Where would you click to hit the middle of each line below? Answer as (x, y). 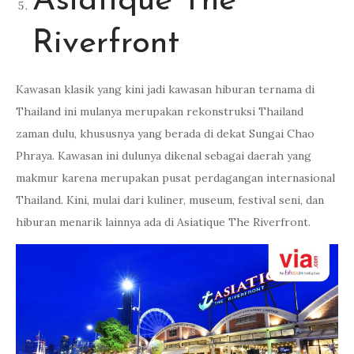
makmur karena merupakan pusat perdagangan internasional (175, 178)
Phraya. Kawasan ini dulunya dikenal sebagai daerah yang (164, 156)
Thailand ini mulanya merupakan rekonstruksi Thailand (160, 111)
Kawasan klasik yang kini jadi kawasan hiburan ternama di (165, 89)
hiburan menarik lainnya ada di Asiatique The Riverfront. (163, 222)
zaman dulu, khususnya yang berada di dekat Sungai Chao (165, 134)
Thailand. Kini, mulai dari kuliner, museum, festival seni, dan (170, 200)
